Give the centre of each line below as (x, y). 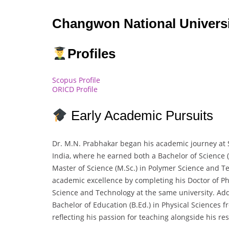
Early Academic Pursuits (140, 116)
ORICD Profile (75, 89)
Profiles (91, 54)
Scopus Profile (76, 80)
